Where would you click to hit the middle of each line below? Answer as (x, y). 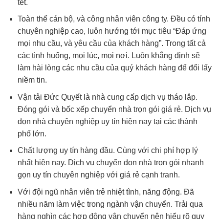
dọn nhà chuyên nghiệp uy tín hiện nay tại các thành (107, 121)
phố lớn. (32, 133)
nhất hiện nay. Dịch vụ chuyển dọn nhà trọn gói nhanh (110, 163)
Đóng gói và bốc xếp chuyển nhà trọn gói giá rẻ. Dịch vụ (114, 109)
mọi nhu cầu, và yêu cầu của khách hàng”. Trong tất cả (111, 44)
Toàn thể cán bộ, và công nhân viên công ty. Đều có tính (114, 19)
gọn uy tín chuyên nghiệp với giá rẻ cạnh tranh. (99, 175)
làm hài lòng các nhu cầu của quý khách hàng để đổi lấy (114, 68)
